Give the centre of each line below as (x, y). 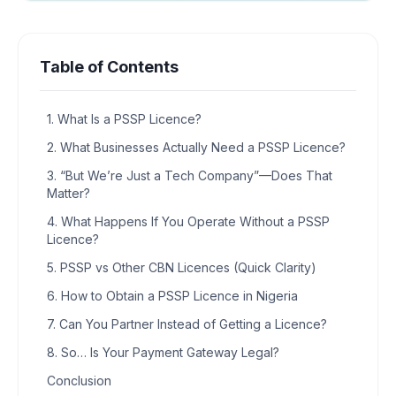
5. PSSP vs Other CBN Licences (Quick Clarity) (182, 267)
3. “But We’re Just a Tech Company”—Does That (190, 175)
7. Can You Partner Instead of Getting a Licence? (187, 324)
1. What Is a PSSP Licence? (124, 118)
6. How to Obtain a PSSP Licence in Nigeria (172, 295)
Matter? (69, 193)
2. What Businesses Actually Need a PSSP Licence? (196, 147)
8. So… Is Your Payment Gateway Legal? (163, 352)
